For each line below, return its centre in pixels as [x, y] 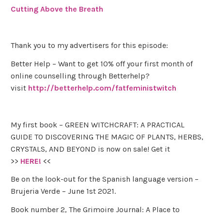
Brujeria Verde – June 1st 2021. [64, 191]
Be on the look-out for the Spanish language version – [105, 179]
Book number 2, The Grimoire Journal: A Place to [95, 210]
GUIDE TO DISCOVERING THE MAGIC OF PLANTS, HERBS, [107, 137]
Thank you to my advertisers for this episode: [90, 46]
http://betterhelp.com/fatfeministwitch [102, 88]
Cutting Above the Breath [57, 9]
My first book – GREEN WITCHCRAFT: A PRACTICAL [98, 124]
